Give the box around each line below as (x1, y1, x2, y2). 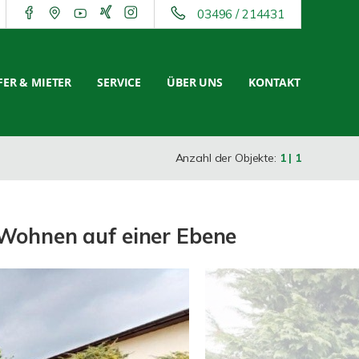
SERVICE (97, 75, 142, 90)
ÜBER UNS (167, 75, 223, 90)
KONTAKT (248, 75, 301, 90)
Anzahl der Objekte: (175, 151, 280, 165)
